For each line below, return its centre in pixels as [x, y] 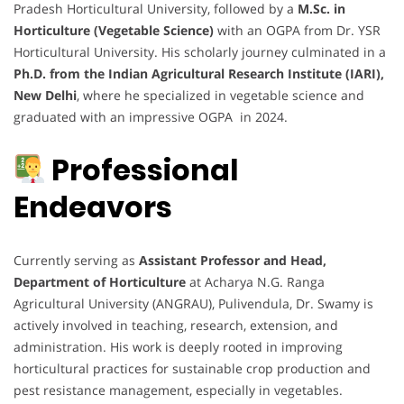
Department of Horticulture [100, 281]
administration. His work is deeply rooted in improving [178, 346]
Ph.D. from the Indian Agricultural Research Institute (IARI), [199, 73]
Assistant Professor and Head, [233, 260]
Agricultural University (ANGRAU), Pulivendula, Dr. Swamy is [193, 303]
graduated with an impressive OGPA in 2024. [151, 116]
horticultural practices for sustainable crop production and [192, 368]
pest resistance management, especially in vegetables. [178, 390]
